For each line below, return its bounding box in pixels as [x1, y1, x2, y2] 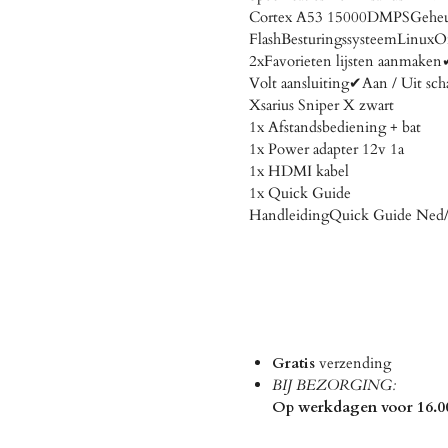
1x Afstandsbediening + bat [249, 116, 421, 137]
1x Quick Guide [249, 182, 351, 203]
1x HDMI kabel [249, 160, 349, 181]
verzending [318, 352, 431, 373]
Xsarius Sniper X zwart [249, 94, 394, 115]
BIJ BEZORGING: [271, 374, 396, 395]
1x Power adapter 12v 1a [249, 138, 404, 159]
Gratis [271, 352, 319, 373]
